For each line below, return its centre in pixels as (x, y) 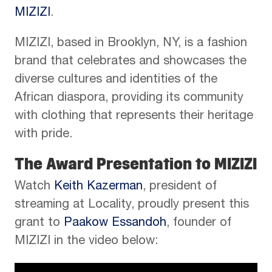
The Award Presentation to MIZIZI (136, 164)
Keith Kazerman (98, 187)
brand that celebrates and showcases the (131, 62)
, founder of (199, 223)
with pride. (43, 135)
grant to (39, 223)
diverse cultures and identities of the (116, 80)
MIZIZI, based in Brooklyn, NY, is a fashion (131, 44)
